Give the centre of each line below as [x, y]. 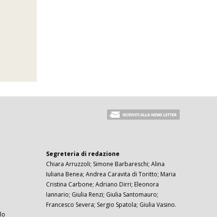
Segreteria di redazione [83, 154]
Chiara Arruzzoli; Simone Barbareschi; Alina [106, 164]
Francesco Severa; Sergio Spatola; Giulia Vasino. [111, 205]
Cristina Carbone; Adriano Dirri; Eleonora [103, 185]
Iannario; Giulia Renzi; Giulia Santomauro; [102, 195]
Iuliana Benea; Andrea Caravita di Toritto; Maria [111, 174]
